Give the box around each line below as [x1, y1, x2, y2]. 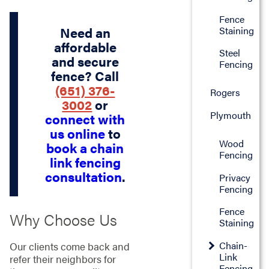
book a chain [46, 138, 124, 157]
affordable [53, 37, 116, 56]
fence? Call [51, 66, 119, 85]
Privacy [219, 170, 251, 184]
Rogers [210, 85, 240, 100]
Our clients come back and [9, 238, 130, 253]
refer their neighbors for [9, 251, 116, 266]
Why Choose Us [9, 208, 117, 231]
